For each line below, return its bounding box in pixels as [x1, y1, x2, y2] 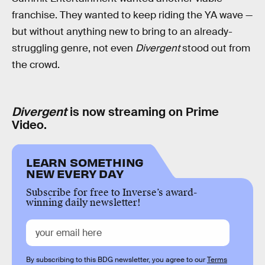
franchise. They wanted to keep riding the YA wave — [12, 9, 253, 22]
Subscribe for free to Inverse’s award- [26, 186, 197, 199]
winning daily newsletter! [26, 196, 141, 209]
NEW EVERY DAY [26, 165, 124, 180]
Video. [12, 117, 47, 133]
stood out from [180, 42, 250, 55]
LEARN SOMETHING [26, 154, 144, 169]
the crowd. [12, 59, 60, 72]
